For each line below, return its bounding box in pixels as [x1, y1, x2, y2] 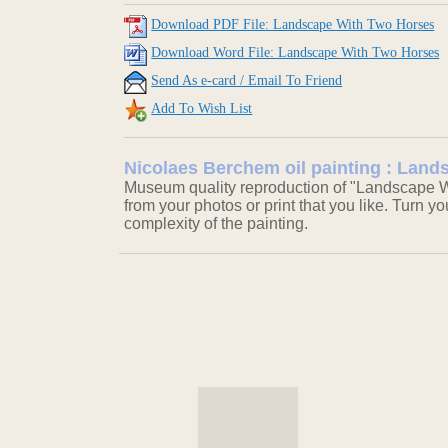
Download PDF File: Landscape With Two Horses [151, 17, 435, 33]
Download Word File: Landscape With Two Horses [151, 45, 440, 61]
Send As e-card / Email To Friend [151, 73, 343, 89]
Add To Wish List [151, 101, 253, 117]
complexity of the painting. [124, 215, 309, 233]
